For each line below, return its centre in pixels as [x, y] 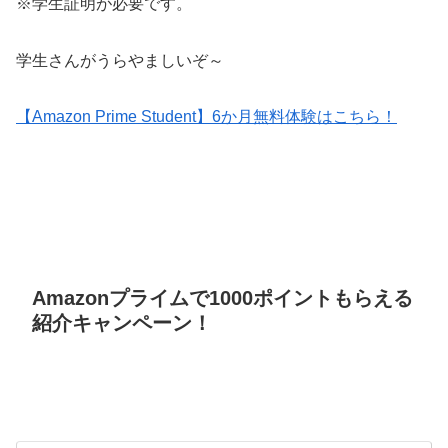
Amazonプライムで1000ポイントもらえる [222, 297]
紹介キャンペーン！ [122, 322]
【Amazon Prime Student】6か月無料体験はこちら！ [206, 117]
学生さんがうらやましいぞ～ [120, 60]
